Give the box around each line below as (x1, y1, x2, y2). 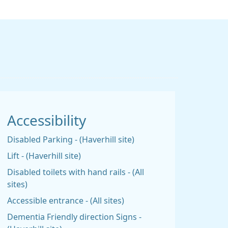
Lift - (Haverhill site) (7, 152, 81, 160)
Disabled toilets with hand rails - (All (7, 168, 144, 176)
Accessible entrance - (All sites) (7, 196, 124, 205)
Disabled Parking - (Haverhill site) (7, 135, 134, 144)
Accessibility (7, 113, 86, 128)
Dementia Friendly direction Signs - (7, 213, 141, 221)
